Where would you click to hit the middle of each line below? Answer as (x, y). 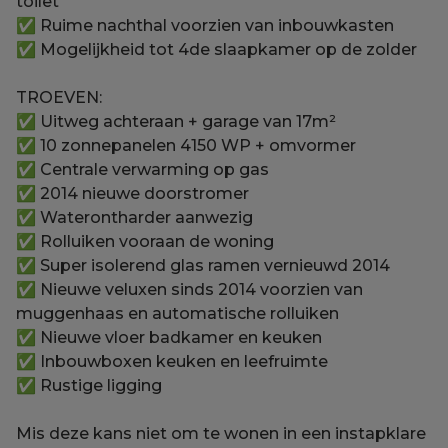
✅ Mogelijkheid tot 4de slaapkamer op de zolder (216, 49)
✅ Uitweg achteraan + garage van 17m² (176, 121)
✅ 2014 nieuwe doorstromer (132, 193)
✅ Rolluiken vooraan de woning (145, 241)
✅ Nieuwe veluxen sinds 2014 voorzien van (189, 289)
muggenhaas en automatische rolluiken (177, 313)
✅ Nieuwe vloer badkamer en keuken (169, 337)
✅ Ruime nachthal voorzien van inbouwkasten (205, 25)
